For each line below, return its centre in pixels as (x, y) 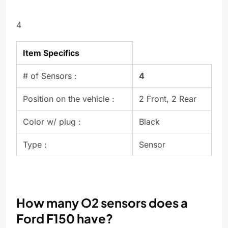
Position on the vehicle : (69, 99)
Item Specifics (51, 53)
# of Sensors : (50, 76)
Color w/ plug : (52, 122)
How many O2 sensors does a (102, 203)
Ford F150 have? (65, 219)
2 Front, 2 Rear (168, 99)
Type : (35, 145)
